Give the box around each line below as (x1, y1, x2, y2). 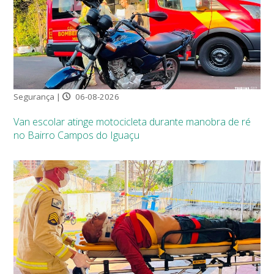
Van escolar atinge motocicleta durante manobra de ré (13, 114, 251, 128)
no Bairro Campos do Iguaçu (13, 128, 140, 142)
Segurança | (13, 91, 63, 102)
